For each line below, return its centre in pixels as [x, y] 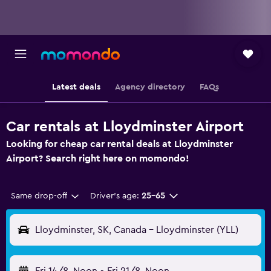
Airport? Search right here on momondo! [98, 158]
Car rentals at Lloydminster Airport [125, 127]
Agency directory [150, 87]
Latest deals [76, 87]
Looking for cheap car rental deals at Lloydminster [119, 144]
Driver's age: [114, 196]
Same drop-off [39, 196]
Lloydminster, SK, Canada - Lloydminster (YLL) [137, 230]
